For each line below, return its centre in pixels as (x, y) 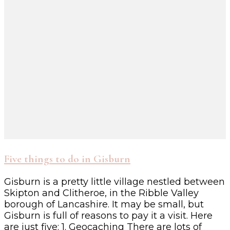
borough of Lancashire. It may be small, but (104, 205)
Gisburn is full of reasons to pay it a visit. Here (108, 216)
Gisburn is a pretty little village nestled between (114, 182)
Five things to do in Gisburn (67, 159)
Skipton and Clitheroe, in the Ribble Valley (101, 193)
